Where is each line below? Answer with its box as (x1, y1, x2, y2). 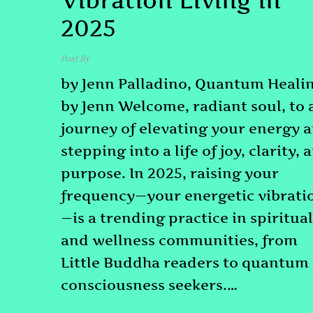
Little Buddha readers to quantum (61, 254, 309, 272)
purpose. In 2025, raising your (61, 165, 279, 182)
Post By (61, 54, 90, 65)
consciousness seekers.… (61, 277, 238, 294)
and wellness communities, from (61, 232, 298, 249)
